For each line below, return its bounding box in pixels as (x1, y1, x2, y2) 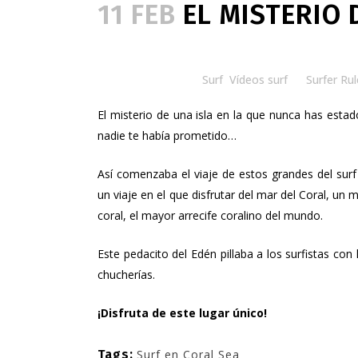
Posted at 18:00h (97, 72, 187, 87)
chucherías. (97, 267, 155, 282)
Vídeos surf (229, 72, 288, 87)
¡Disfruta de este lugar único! (97, 305, 267, 320)
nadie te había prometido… (97, 128, 237, 143)
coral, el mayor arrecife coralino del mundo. (97, 208, 323, 223)
